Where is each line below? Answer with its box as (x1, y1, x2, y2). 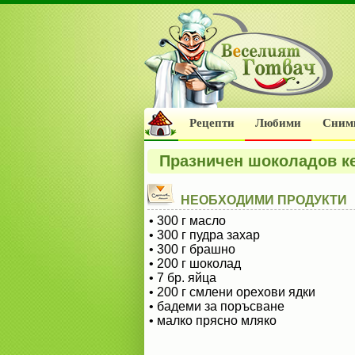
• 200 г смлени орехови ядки (149, 285, 315, 299)
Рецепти (189, 116, 235, 129)
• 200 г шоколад (149, 257, 241, 270)
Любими (255, 116, 301, 129)
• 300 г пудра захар (149, 228, 260, 242)
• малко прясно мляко (149, 314, 277, 327)
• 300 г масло (149, 214, 226, 227)
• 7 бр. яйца (149, 271, 216, 284)
